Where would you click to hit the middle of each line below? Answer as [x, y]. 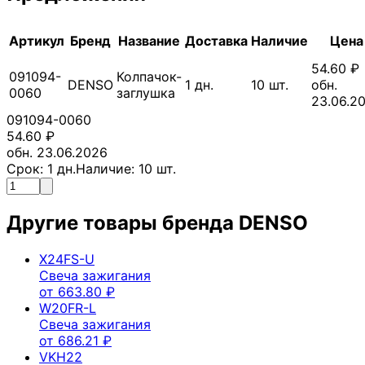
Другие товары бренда [123, 222]
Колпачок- [149, 76]
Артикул [37, 40]
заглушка [146, 92]
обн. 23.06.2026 [57, 152]
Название [149, 40]
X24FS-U [67, 259]
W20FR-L [68, 308]
